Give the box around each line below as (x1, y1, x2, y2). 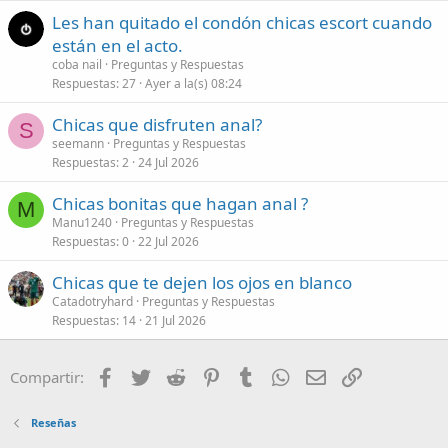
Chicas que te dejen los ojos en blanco (52, 271, 352, 295)
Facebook (117, 365, 184, 386)
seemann (52, 135, 104, 153)
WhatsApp (293, 365, 365, 386)
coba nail (52, 56, 102, 74)
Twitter (152, 365, 201, 386)
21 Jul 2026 (145, 312, 206, 330)
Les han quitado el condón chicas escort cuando (52, 11, 432, 35)
